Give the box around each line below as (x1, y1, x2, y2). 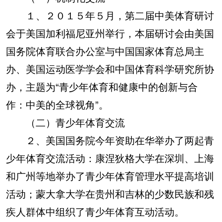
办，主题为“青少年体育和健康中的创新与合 (6, 79, 198, 94)
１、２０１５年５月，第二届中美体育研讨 (6, 8, 214, 22)
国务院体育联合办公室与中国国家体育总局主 (6, 44, 204, 58)
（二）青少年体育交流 (6, 115, 125, 129)
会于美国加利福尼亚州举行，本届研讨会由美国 (6, 26, 214, 40)
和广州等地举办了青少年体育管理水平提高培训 (6, 168, 214, 183)
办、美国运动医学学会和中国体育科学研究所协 (6, 61, 214, 76)
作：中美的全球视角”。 (6, 97, 109, 111)
